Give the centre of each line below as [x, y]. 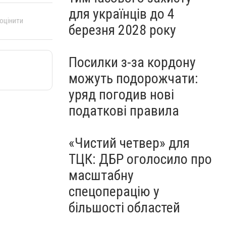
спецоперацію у [114, 191]
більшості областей [124, 208]
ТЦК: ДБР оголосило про [140, 159]
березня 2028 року [122, 30]
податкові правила [124, 111]
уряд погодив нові [121, 95]
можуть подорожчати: [133, 78]
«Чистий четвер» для [129, 143]
